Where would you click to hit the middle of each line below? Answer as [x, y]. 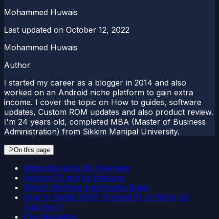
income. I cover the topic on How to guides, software [103, 102]
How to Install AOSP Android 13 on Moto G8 [106, 197]
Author [17, 65]
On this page [32, 150]
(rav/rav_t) [43, 207]
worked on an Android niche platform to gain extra [99, 92]
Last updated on [34, 30]
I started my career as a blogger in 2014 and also [95, 82]
